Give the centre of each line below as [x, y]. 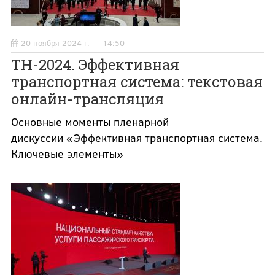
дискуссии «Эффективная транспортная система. [137, 138]
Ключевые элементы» [67, 154]
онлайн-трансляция [87, 99]
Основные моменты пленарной [90, 122]
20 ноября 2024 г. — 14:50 [72, 43]
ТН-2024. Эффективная [95, 65]
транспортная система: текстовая [137, 82]
